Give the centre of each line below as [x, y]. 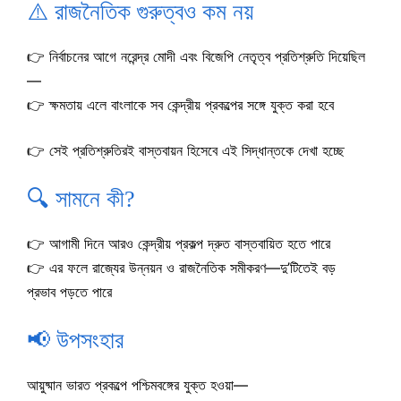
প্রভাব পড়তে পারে [69, 292]
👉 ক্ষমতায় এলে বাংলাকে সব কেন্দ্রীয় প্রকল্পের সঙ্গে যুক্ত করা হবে [180, 105]
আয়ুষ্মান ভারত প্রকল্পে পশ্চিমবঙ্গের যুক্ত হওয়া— [137, 385]
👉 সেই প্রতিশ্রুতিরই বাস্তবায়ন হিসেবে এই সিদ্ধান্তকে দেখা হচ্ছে [186, 150]
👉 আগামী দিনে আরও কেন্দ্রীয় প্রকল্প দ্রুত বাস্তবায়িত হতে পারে [179, 243]
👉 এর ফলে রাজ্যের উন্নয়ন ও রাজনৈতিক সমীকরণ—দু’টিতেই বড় [181, 268]
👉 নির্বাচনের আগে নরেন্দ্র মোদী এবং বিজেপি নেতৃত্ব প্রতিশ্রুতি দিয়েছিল [196, 56]
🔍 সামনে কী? [81, 199]
